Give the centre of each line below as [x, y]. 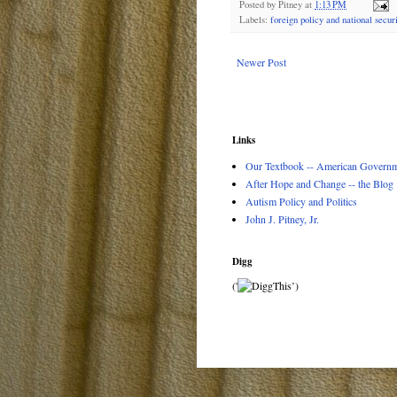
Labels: [255, 19]
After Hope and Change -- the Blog [319, 183]
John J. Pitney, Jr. [282, 218]
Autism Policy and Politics [301, 201]
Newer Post [261, 62]
